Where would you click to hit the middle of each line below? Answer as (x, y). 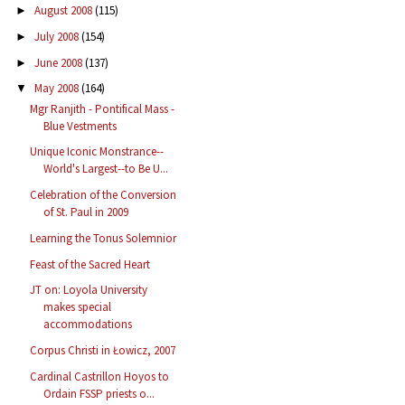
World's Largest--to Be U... (106, 169)
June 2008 (59, 62)
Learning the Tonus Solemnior (104, 238)
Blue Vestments (80, 126)
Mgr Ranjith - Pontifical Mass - (103, 108)
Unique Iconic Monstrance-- (97, 152)
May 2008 (57, 89)
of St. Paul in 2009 (86, 212)
